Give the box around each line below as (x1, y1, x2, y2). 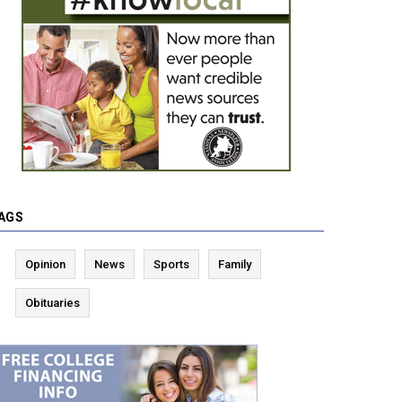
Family (218, 258, 251, 272)
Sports (153, 258, 189, 272)
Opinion (25, 258, 66, 272)
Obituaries (25, 296, 80, 310)
